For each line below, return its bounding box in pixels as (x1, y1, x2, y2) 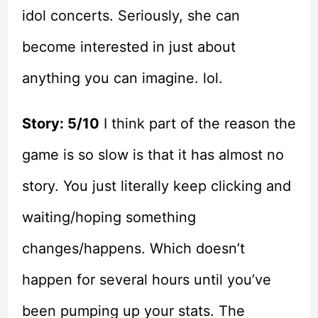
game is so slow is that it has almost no (21, 146, 284, 164)
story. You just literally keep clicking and (21, 177, 291, 195)
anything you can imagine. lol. (21, 70, 223, 87)
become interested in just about (21, 38, 236, 56)
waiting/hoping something (21, 209, 196, 226)
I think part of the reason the (99, 115, 296, 133)
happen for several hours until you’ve (21, 271, 271, 289)
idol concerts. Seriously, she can (21, 7, 240, 25)
